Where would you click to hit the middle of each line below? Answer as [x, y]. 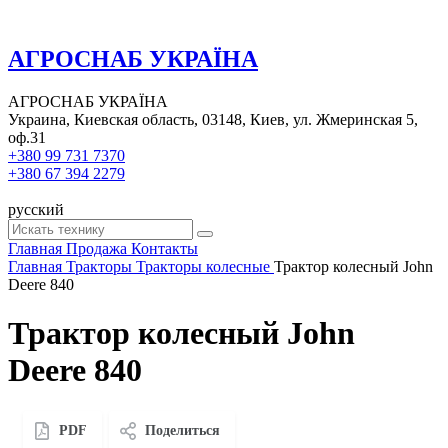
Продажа [96, 248]
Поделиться [182, 430]
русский [36, 209]
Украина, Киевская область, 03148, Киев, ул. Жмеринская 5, [213, 119]
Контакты [164, 248]
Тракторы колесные [203, 266]
